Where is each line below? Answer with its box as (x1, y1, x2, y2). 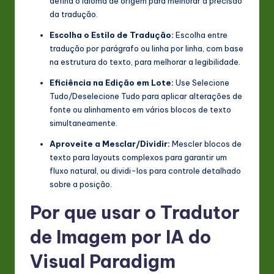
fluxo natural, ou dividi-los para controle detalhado (50, 166, 241, 176)
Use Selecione (174, 78, 229, 88)
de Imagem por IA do (30, 226, 211, 249)
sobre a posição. (50, 179, 112, 190)
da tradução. (50, 9, 98, 20)
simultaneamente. (50, 118, 117, 128)
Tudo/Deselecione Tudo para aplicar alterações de (50, 91, 242, 102)
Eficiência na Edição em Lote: (50, 78, 174, 88)
